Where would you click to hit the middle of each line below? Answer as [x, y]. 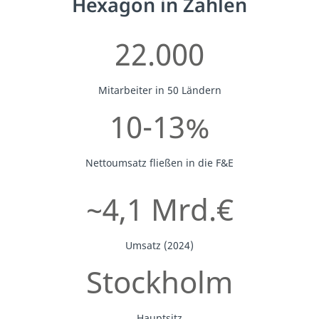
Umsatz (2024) [159, 245]
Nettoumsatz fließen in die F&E [159, 162]
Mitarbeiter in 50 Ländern [159, 90]
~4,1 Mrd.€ [159, 209]
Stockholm [159, 281]
